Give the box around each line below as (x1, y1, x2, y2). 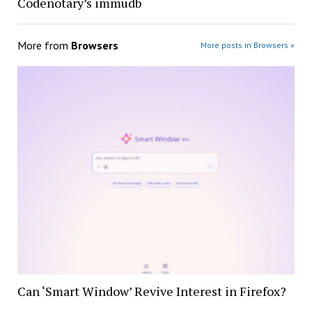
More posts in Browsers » (201, 39, 295, 50)
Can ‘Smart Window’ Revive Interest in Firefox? (17, 283, 286, 300)
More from (17, 38, 71, 52)
